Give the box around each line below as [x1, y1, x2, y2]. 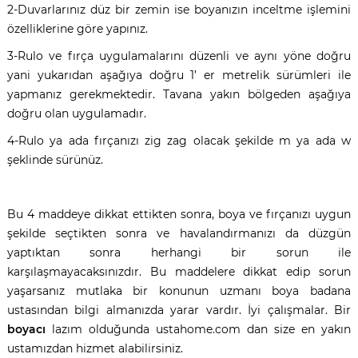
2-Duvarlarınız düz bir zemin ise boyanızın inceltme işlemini [6, 2, 352, 17]
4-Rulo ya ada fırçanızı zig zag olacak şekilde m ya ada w [6, 133, 352, 148]
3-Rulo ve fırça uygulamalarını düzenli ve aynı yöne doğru [6, 48, 352, 63]
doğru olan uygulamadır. [6, 105, 146, 121]
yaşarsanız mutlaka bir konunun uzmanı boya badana [6, 283, 352, 298]
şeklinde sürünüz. [6, 152, 103, 167]
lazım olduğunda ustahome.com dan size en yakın [45, 321, 352, 336]
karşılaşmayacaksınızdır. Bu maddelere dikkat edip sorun [6, 264, 352, 279]
